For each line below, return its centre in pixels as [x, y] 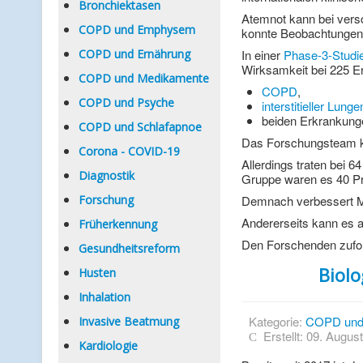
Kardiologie [108, 346]
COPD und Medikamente [144, 78]
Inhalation [105, 297]
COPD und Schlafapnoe [140, 127]
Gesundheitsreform [129, 248]
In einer [262, 55]
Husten [97, 273]
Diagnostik [107, 175]
